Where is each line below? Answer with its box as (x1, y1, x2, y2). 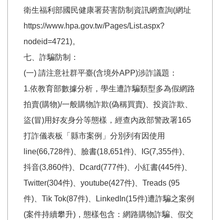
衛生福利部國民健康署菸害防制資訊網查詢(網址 (24, 5, 191, 14)
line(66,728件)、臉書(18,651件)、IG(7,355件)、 (24, 147, 190, 156)
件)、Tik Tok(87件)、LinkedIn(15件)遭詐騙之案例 (24, 194, 194, 203)
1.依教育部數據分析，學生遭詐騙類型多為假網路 (24, 84, 195, 93)
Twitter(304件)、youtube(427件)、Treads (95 (24, 178, 180, 187)
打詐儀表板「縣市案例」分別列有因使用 (24, 131, 165, 140)
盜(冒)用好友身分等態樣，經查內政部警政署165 (24, 115, 191, 124)
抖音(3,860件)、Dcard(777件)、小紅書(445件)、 (24, 163, 192, 171)
